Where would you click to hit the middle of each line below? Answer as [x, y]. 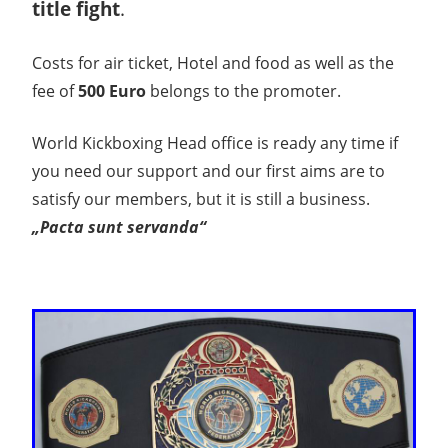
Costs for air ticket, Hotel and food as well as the [213, 63]
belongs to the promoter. [243, 91]
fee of [55, 91]
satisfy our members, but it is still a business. [201, 199]
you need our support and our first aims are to [208, 171]
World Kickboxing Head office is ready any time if [215, 143]
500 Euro [112, 91]
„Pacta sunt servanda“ [119, 227]
